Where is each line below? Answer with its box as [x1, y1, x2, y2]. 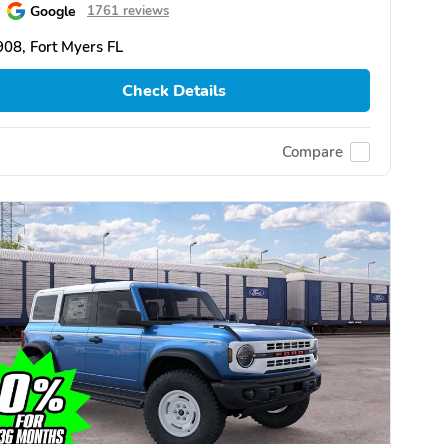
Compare [282, 141, 343, 162]
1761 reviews [87, 2, 169, 21]
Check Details [121, 79, 226, 102]
